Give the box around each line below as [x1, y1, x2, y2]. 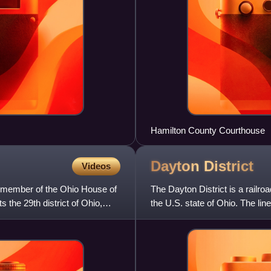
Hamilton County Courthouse [151, 125, 265, 136]
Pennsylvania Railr [151, 212, 224, 223]
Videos [82, 161, 111, 172]
